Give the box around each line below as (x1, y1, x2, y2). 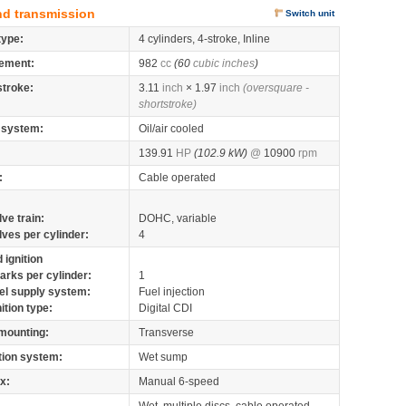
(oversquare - (243, 82, 309, 94)
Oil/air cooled (139, 122, 204, 135)
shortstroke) (139, 98, 197, 111)
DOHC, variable (139, 212, 217, 225)
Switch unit (285, 8, 334, 18)
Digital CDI (139, 302, 192, 314)
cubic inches (193, 57, 255, 70)
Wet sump (139, 351, 188, 363)
